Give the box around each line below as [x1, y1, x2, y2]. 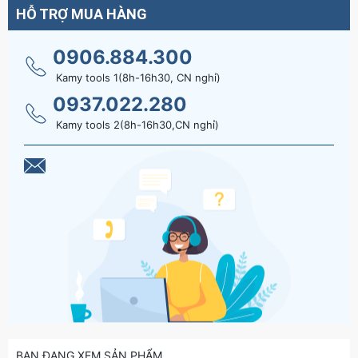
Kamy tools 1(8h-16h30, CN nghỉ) [56, 71, 221, 84]
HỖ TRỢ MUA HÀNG [16, 6, 147, 22]
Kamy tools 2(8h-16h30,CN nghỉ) [56, 118, 219, 131]
